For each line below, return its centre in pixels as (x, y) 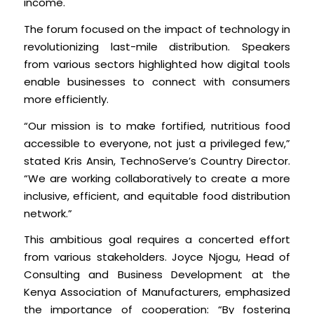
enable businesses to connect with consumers (157, 82)
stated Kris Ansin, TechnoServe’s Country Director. (157, 161)
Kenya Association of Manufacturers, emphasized (157, 292)
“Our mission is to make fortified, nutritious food (157, 125)
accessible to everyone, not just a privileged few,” (157, 143)
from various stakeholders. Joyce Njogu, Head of (157, 257)
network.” (48, 213)
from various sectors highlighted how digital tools (157, 64)
